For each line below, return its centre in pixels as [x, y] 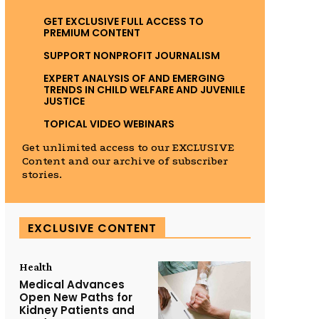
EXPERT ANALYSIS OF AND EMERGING [134, 79]
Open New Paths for [75, 298]
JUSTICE [64, 101]
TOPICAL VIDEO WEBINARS [109, 124]
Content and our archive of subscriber [125, 161]
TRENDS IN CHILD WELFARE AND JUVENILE [144, 90]
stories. [42, 175]
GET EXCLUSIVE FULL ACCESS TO [123, 22]
